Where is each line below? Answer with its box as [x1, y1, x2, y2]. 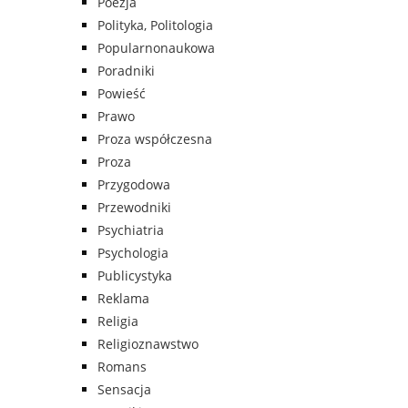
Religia [97, 312, 138, 331]
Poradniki [97, 62, 155, 80]
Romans [97, 358, 147, 376]
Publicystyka [97, 267, 172, 285]
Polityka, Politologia [97, 16, 213, 35]
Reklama [97, 290, 149, 308]
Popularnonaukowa [97, 39, 215, 57]
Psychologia [97, 244, 168, 262]
